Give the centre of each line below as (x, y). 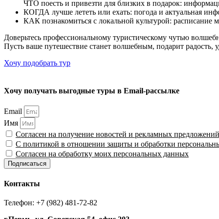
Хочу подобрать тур (37, 63)
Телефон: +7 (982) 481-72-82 (51, 202)
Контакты (22, 183)
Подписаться (27, 164)
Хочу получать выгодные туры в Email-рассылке (92, 91)
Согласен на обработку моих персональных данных (102, 154)
